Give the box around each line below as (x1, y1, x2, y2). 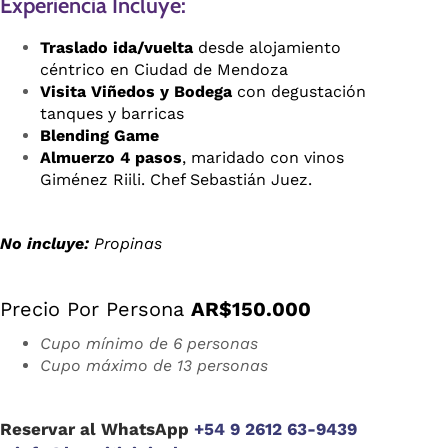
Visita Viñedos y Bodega (40, 81, 232, 101)
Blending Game (40, 125, 159, 145)
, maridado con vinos (182, 147, 344, 167)
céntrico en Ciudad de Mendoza (40, 59, 293, 79)
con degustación (232, 81, 366, 101)
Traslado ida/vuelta (40, 37, 193, 57)
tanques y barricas (40, 103, 184, 123)
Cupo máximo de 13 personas (40, 355, 268, 375)
